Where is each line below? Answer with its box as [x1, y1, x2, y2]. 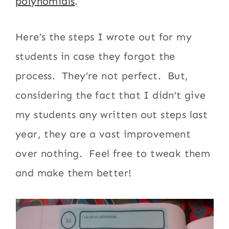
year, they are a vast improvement [15, 128, 191, 140]
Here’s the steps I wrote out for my [15, 31, 192, 43]
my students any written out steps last [15, 108, 208, 121]
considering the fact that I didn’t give [15, 89, 206, 101]
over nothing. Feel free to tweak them [15, 147, 211, 159]
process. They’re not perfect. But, [15, 70, 189, 82]
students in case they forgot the [15, 50, 175, 62]
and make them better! [15, 167, 132, 179]
